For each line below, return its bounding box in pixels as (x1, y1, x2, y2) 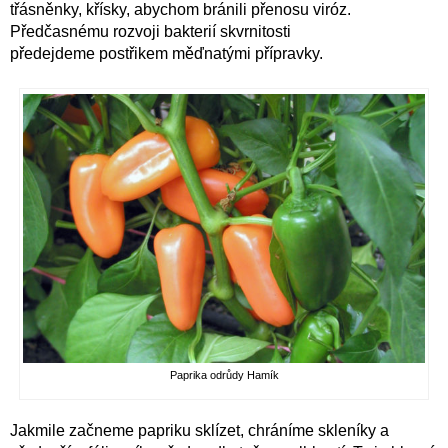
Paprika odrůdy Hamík (169, 368, 279, 381)
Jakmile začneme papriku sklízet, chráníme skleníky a (10, 421, 389, 439)
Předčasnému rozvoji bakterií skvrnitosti (10, 23, 291, 40)
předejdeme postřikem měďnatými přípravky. (10, 45, 323, 62)
